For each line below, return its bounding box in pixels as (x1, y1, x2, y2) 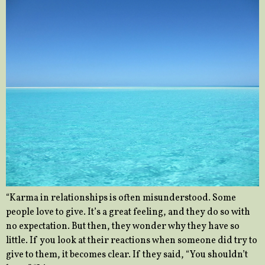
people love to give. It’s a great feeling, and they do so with (6, 206, 250, 219)
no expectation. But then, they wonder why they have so (6, 220, 240, 234)
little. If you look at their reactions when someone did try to (6, 234, 257, 248)
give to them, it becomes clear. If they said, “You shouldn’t (6, 248, 248, 262)
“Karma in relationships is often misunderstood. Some (6, 192, 236, 205)
